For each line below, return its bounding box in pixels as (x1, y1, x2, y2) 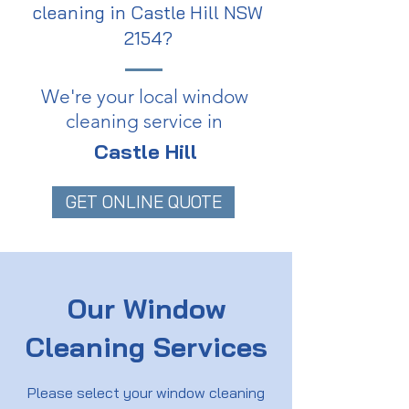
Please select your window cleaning (27, 383, 265, 402)
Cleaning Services (25, 330, 267, 364)
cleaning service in (66, 110, 223, 132)
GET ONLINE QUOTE (65, 191, 222, 213)
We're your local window (40, 85, 248, 108)
